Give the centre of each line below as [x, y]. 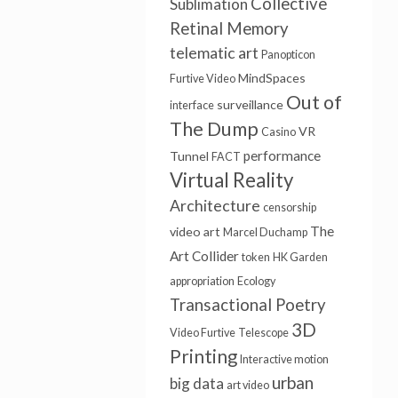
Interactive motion [284, 359]
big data [196, 383]
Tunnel [189, 156]
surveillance [250, 104]
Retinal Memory [229, 28]
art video [247, 385]
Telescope [263, 333]
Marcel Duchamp [265, 232]
